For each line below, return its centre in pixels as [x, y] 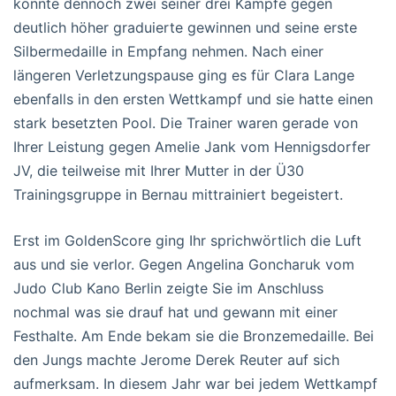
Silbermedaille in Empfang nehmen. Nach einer [168, 51]
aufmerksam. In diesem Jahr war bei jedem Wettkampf [195, 383]
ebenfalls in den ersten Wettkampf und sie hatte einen [193, 99]
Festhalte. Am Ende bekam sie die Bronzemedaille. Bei [194, 335]
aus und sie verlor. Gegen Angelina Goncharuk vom [184, 264]
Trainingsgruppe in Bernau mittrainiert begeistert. [178, 194]
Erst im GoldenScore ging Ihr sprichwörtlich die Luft [187, 240]
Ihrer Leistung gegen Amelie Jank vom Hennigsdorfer [192, 146]
